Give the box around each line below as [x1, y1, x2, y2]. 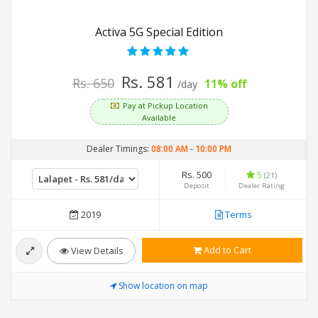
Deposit [183, 181, 209, 191]
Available [142, 112, 176, 124]
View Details [68, 244, 124, 258]
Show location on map [119, 280, 208, 292]
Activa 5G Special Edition [95, 24, 223, 40]
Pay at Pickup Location [122, 100, 208, 111]
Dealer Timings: [87, 143, 151, 155]
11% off [204, 76, 246, 92]
